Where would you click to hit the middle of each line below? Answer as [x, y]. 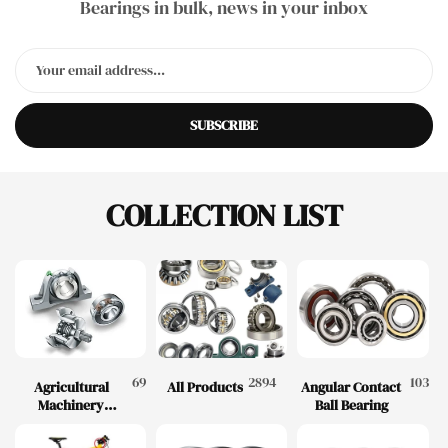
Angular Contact [351, 387]
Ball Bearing [351, 405]
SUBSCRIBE [224, 125]
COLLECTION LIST [224, 215]
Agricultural [71, 387]
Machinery [71, 405]
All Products [204, 387]
